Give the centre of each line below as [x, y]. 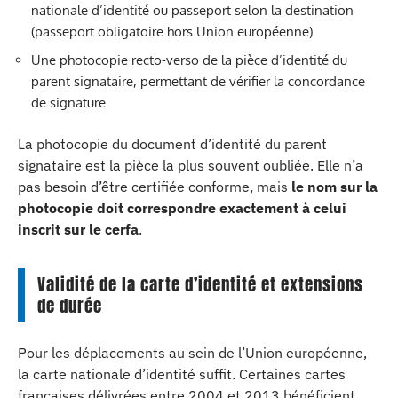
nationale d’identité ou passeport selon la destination [192, 10]
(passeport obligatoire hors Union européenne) [172, 32]
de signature [68, 102]
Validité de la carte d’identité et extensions [200, 284]
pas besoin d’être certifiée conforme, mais [155, 187]
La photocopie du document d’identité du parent [172, 144]
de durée [70, 306]
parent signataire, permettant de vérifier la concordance [198, 81]
